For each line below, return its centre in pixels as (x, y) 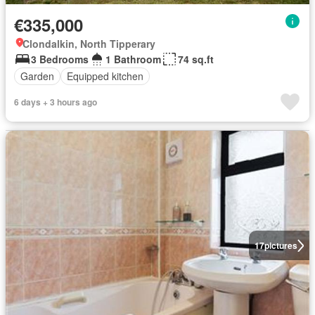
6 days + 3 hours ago (56, 102)
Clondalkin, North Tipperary (89, 43)
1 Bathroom (133, 59)
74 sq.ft (196, 59)
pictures (281, 246)
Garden (37, 76)
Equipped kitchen (105, 76)
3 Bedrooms (60, 59)
